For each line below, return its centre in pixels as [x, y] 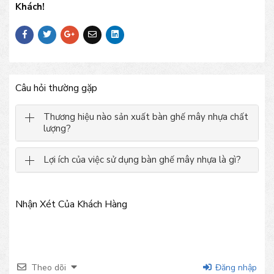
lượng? [57, 128]
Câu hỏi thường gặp [56, 88]
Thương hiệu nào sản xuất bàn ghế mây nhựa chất [146, 117]
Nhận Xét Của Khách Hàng [71, 204]
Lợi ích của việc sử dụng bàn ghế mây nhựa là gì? [142, 159]
